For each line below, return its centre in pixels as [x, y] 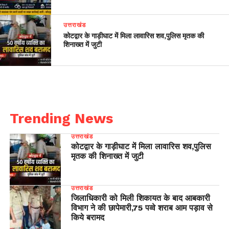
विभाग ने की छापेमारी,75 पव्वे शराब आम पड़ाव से [142, 208]
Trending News [61, 119]
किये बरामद [87, 218]
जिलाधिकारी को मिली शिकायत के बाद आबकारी [140, 198]
